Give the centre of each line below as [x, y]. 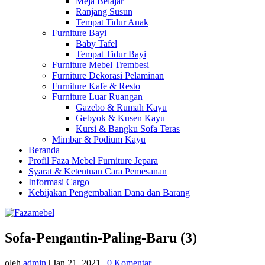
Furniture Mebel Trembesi [101, 65]
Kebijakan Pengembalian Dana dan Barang [109, 193]
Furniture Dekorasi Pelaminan [108, 75]
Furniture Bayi [79, 33]
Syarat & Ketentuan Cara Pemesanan [98, 171]
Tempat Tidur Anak [112, 22]
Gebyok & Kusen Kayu [120, 118]
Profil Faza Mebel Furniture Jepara [93, 161]
